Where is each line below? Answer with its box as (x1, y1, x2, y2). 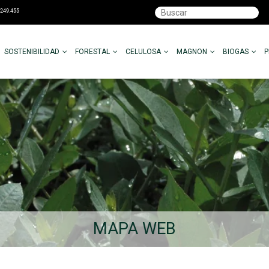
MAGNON (177, 47, 208, 56)
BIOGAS (223, 47, 249, 56)
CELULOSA (125, 47, 162, 56)
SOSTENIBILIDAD (4, 47, 60, 56)
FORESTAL (75, 47, 110, 56)
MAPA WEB (93, 219, 176, 238)
